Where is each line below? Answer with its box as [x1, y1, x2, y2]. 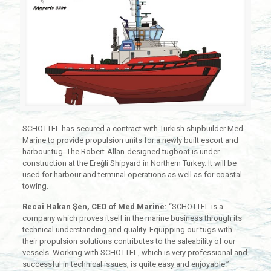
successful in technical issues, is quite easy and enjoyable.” [22, 260, 229, 269]
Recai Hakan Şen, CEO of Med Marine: [22, 202, 169, 212]
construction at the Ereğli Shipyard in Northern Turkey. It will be [22, 158, 237, 168]
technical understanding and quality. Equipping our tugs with [22, 225, 232, 235]
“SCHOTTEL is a [168, 202, 223, 212]
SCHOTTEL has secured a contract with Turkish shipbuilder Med [22, 124, 243, 134]
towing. [22, 181, 48, 191]
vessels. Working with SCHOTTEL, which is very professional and [22, 248, 247, 258]
